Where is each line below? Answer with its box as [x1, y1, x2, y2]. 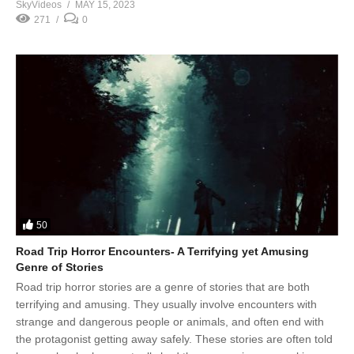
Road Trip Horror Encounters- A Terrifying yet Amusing [16, 245, 309, 258]
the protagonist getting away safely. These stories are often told [16, 333, 333, 346]
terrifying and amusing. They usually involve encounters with [16, 298, 317, 311]
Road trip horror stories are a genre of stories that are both [16, 281, 310, 294]
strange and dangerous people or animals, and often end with [16, 315, 324, 329]
